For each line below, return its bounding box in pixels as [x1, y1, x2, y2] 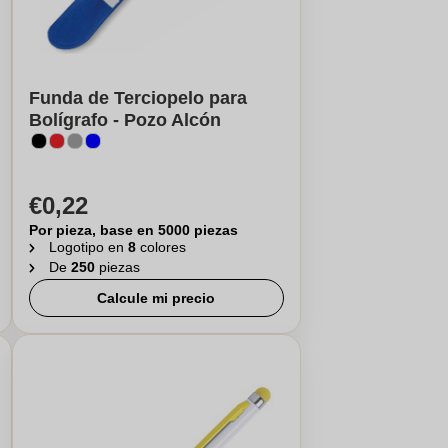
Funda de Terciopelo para [28, 88, 247, 108]
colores [139, 239, 186, 255]
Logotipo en [48, 239, 128, 255]
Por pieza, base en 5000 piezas [28, 222, 238, 238]
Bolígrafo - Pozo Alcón [28, 110, 221, 130]
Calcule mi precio [97, 290, 216, 306]
